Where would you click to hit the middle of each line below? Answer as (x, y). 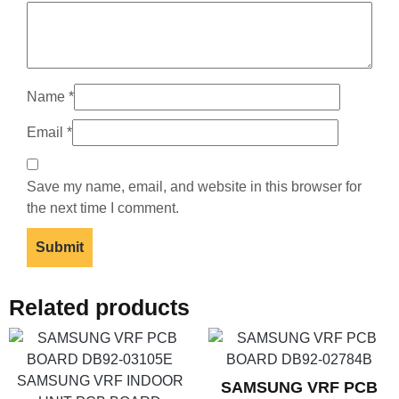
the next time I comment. (103, 208)
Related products (99, 308)
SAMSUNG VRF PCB (299, 388)
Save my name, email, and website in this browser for (194, 187)
